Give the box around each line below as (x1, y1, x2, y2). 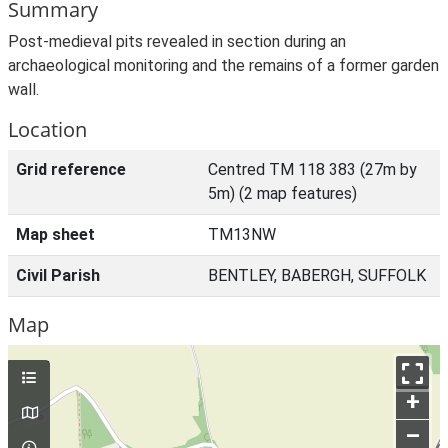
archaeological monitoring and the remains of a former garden (8, 56, 439, 75)
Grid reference (16, 160, 126, 179)
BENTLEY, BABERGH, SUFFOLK (208, 266, 426, 285)
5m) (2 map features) (208, 184, 357, 203)
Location (8, 116, 87, 143)
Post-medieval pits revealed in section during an (8, 32, 346, 51)
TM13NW (208, 225, 276, 244)
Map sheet (16, 225, 95, 244)
